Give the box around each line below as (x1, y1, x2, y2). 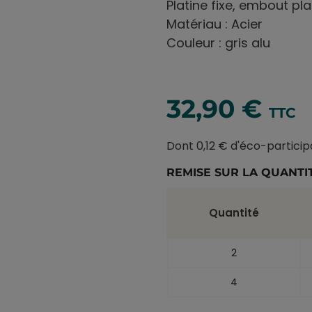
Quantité (209, 205, 259, 220)
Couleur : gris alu (166, 33, 270, 52)
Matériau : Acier (166, 15, 263, 33)
